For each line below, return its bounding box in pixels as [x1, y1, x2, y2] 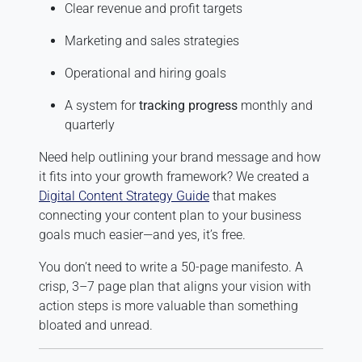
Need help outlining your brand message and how [39, 149, 321, 165]
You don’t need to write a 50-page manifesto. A [39, 259, 303, 275]
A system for [65, 97, 139, 113]
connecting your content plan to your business [39, 207, 301, 223]
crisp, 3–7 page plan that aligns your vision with [39, 278, 311, 294]
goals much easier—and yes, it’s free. [39, 226, 246, 242]
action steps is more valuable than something [39, 297, 298, 314]
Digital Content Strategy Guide [39, 187, 209, 204]
